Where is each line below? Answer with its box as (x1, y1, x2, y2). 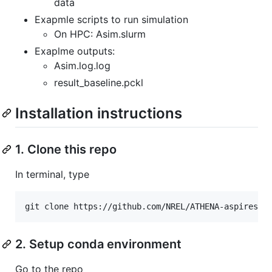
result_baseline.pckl (54, 76, 143, 89)
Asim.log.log (54, 59, 110, 72)
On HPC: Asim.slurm (54, 27, 146, 40)
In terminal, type (15, 168, 89, 180)
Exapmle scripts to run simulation (35, 13, 188, 25)
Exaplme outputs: (35, 44, 115, 57)
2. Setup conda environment (15, 236, 182, 251)
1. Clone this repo (15, 141, 117, 157)
